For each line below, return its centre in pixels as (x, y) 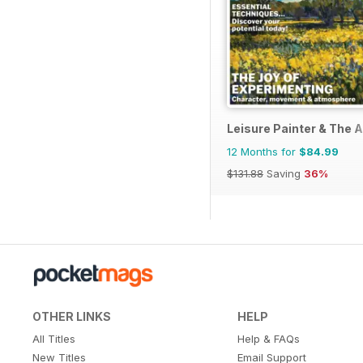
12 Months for (263, 151)
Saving (284, 173)
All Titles (54, 338)
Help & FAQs (268, 338)
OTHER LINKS (72, 316)
